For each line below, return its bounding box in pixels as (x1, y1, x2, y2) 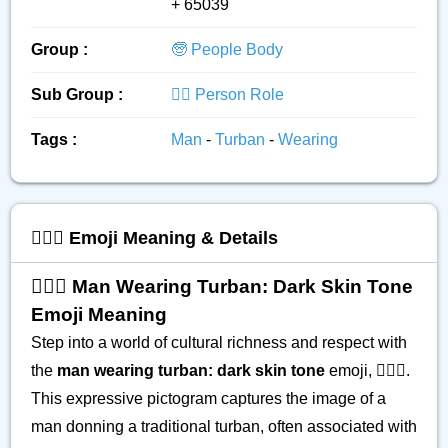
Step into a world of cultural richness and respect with (31, 334, 407, 351)
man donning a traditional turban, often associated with (31, 418, 417, 435)
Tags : (31, 131, 77, 148)
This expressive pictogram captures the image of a (31, 390, 386, 407)
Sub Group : (31, 86, 123, 103)
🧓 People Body (171, 41, 283, 58)
